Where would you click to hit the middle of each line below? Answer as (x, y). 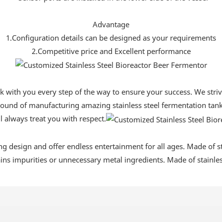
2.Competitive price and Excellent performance (111, 51)
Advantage (111, 24)
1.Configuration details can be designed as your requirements (111, 37)
